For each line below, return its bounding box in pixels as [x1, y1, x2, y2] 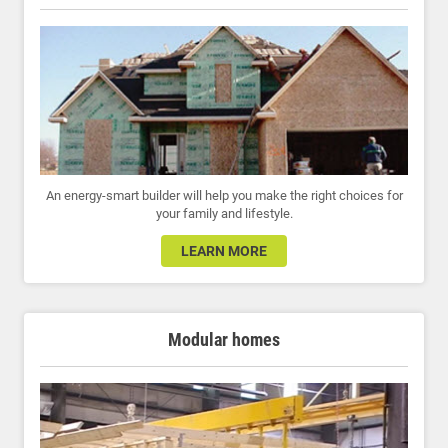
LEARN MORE [181, 243, 267, 260]
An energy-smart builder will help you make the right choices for [45, 188, 403, 204]
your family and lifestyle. [155, 206, 293, 222]
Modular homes [168, 329, 280, 351]
